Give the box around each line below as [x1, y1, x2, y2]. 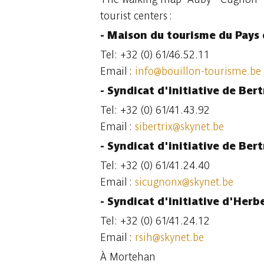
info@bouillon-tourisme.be [134, 65, 261, 77]
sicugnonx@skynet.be [134, 176, 233, 188]
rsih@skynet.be [134, 231, 204, 243]
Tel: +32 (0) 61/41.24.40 [100, 159, 210, 171]
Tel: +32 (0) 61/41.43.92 [100, 104, 210, 116]
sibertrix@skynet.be [134, 120, 224, 133]
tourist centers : [100, 9, 172, 22]
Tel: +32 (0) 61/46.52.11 [100, 48, 210, 61]
